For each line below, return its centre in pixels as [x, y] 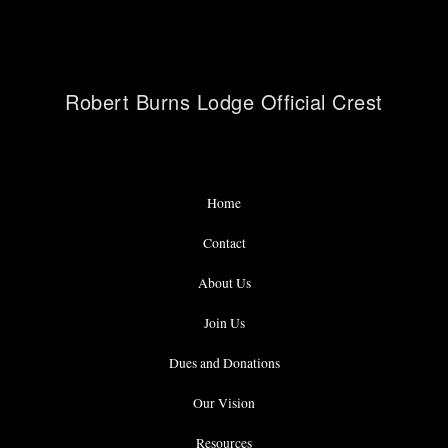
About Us [224, 282]
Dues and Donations [224, 362]
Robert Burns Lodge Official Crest [224, 101]
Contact [224, 242]
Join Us [224, 322]
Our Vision [224, 402]
